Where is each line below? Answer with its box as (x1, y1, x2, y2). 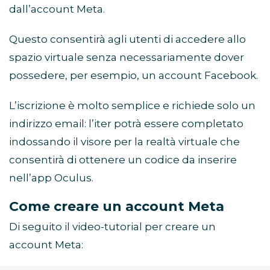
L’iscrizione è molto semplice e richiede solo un (9, 99, 256, 111)
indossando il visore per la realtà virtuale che (9, 135, 240, 148)
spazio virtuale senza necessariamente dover (9, 51, 244, 63)
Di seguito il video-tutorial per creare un (9, 220, 216, 233)
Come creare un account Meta (9, 198, 224, 215)
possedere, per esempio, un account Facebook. (9, 69, 258, 81)
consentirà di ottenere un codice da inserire (9, 153, 237, 166)
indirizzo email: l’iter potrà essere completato (9, 117, 243, 130)
